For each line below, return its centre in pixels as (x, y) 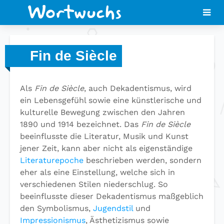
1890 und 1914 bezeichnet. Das (80, 124)
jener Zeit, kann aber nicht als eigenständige (106, 148)
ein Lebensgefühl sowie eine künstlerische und (111, 100)
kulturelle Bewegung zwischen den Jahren (102, 112)
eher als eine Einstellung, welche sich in (97, 172)
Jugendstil (113, 208)
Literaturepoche (52, 160)
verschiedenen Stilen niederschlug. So (94, 184)
